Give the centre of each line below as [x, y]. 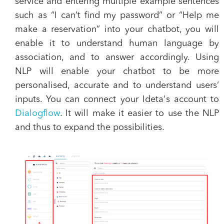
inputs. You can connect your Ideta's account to [117, 100]
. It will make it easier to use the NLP [139, 114]
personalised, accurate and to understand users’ [117, 86]
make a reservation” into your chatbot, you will [117, 30]
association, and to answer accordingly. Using [117, 58]
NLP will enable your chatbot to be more [117, 72]
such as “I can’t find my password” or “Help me [117, 16]
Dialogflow [37, 114]
